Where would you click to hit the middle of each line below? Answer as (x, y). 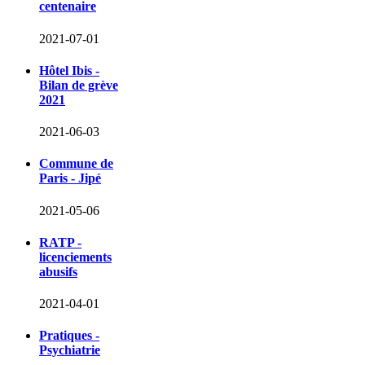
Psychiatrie (70, 350)
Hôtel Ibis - (69, 70)
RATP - (60, 242)
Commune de (76, 164)
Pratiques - (69, 336)
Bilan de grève (79, 85)
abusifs (58, 271)
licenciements (75, 257)
